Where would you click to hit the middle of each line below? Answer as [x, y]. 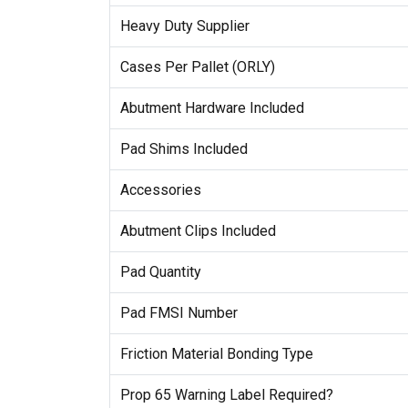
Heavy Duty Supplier [184, 26]
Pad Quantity [160, 272]
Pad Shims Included [184, 149]
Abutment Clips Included [198, 231]
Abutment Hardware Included [212, 108]
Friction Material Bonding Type [216, 354]
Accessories [160, 190]
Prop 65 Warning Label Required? [226, 395]
